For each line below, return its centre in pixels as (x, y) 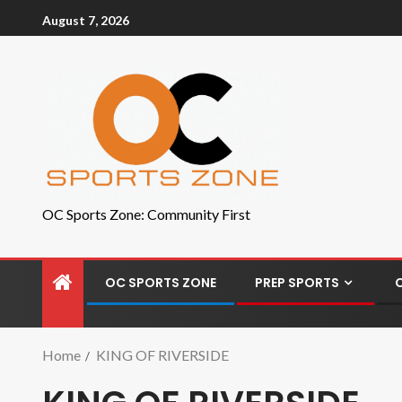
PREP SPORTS (297, 283)
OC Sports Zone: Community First (146, 214)
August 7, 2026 (86, 20)
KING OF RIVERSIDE (162, 355)
